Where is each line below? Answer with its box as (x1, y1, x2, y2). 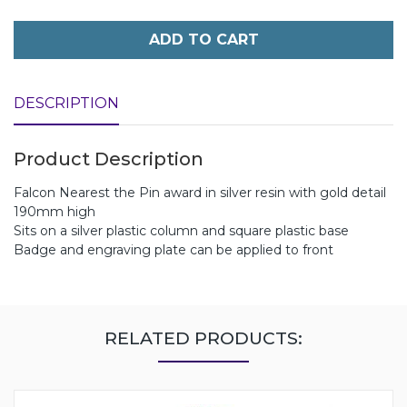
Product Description (14, 147, 203, 170)
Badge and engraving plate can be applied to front (14, 241, 333, 258)
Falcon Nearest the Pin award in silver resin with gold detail (14, 184, 386, 201)
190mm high (14, 203, 95, 220)
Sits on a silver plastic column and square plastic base (14, 222, 349, 239)
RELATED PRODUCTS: (104, 326, 303, 349)
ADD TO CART (148, 30, 259, 48)
